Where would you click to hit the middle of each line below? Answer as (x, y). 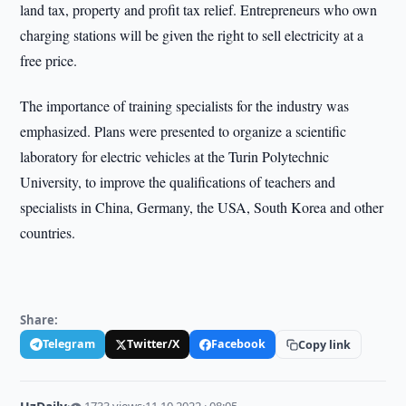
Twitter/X (154, 344)
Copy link (325, 344)
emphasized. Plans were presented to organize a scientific (184, 131)
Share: (39, 320)
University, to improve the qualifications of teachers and (178, 182)
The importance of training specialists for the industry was (185, 106)
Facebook (239, 344)
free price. (49, 60)
